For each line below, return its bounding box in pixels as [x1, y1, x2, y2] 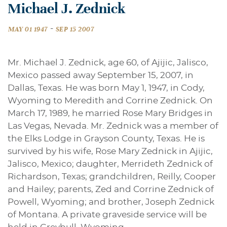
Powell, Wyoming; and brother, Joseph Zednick [8, 198, 214, 207]
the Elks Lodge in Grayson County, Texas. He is [8, 134, 205, 143]
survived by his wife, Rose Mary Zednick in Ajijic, [8, 147, 213, 156]
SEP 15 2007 [55, 26, 94, 33]
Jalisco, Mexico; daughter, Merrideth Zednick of [8, 160, 213, 169]
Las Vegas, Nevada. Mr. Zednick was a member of [8, 122, 218, 131]
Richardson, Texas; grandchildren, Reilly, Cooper [8, 172, 216, 181]
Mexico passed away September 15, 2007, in [8, 71, 194, 80]
